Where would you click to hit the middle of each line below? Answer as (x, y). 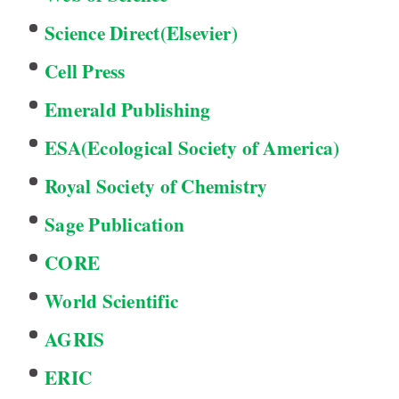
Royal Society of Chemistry (156, 186)
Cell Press (85, 71)
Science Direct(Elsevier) (141, 33)
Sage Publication (115, 224)
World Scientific (112, 301)
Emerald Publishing (128, 110)
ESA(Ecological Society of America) (192, 148)
